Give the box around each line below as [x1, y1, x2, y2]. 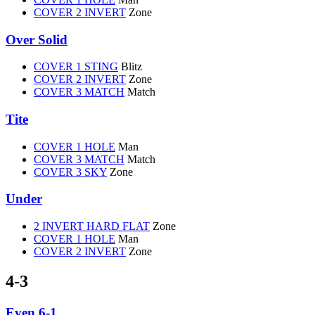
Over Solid [6, 32, 67, 47]
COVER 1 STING [34, 60, 118, 73]
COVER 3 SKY [34, 165, 107, 178]
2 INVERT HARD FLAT [34, 220, 150, 233]
